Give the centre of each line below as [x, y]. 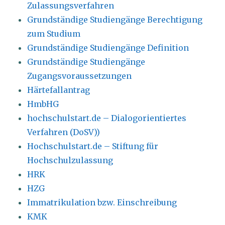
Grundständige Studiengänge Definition [108, 48]
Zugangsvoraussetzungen [80, 76]
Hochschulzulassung [70, 160]
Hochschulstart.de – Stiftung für [93, 146]
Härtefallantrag [59, 90]
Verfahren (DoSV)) [64, 132]
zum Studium [54, 34]
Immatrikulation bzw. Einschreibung [102, 203]
